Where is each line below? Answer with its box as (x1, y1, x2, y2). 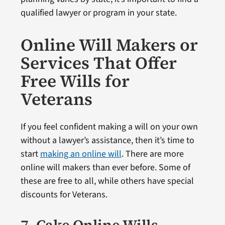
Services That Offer (20, 51, 177, 75)
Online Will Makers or (20, 33, 198, 57)
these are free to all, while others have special (20, 175, 194, 188)
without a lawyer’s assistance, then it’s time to (20, 134, 194, 147)
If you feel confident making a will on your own (20, 121, 198, 134)
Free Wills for (20, 69, 130, 93)
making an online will (40, 148, 122, 161)
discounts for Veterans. (20, 188, 107, 201)
